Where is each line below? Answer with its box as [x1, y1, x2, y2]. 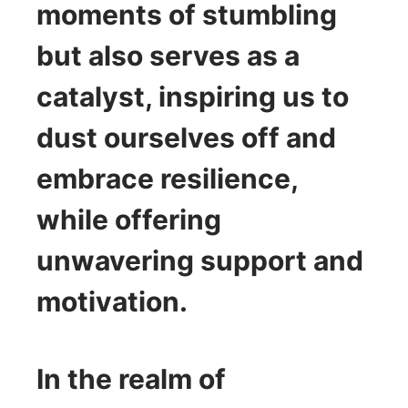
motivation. [36, 284, 188, 318]
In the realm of [36, 362, 226, 395]
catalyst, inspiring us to [36, 79, 349, 113]
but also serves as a [36, 38, 300, 72]
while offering [36, 202, 221, 236]
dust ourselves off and [36, 120, 336, 154]
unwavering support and [36, 243, 363, 277]
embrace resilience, [36, 161, 298, 195]
